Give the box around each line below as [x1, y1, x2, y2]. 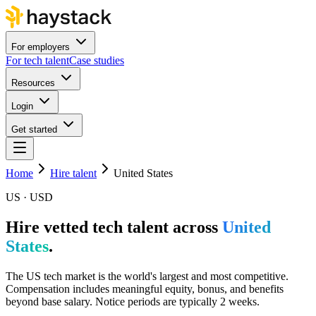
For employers [11, 42, 70, 52]
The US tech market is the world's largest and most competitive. [6, 269, 288, 282]
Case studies [69, 54, 124, 66]
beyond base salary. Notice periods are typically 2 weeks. [6, 295, 260, 308]
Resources [11, 78, 55, 88]
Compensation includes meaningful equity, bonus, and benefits [6, 282, 284, 295]
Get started [11, 124, 57, 135]
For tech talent [6, 54, 69, 66]
